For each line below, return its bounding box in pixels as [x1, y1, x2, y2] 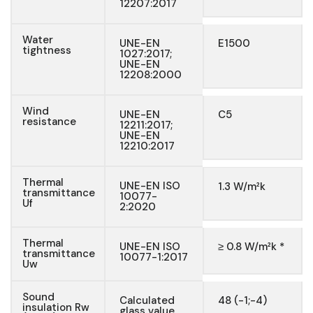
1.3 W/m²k [218, 180, 266, 194]
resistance [22, 115, 76, 129]
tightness [22, 43, 71, 58]
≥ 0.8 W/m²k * [218, 240, 285, 254]
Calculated [119, 293, 175, 308]
